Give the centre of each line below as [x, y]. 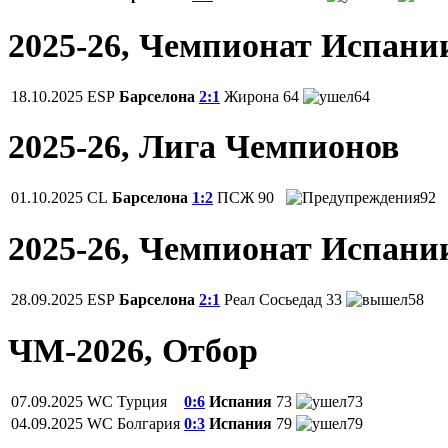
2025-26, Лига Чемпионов [203, 147]
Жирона [251, 96]
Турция [142, 401]
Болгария [148, 423]
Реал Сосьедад [273, 300]
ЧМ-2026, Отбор [133, 351]
